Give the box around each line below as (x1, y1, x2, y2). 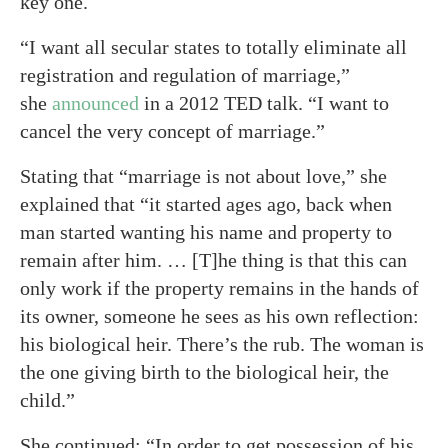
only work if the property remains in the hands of (20, 277, 419, 299)
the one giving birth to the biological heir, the (20, 361, 389, 383)
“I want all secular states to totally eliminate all (20, 36, 407, 58)
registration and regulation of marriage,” (20, 64, 350, 86)
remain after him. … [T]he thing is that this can (20, 249, 407, 271)
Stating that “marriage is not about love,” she (20, 165, 387, 187)
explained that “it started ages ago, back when (20, 193, 392, 215)
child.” (20, 389, 75, 411)
